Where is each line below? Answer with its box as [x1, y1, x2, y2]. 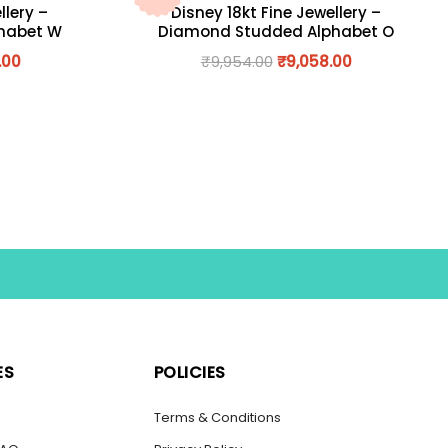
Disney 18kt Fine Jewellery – [171, 2, 382, 24]
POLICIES [153, 361, 226, 385]
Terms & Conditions [153, 408, 281, 428]
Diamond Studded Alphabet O [158, 21, 395, 43]
